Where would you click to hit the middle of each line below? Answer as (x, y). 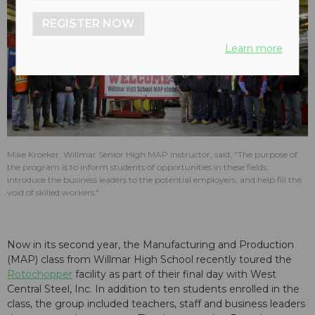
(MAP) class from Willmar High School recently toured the (149, 260)
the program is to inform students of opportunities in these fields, (138, 167)
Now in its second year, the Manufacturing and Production (150, 245)
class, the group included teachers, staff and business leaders (156, 304)
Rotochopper (40, 275)
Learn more (253, 49)
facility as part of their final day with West (174, 275)
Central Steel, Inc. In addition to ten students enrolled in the (153, 289)
